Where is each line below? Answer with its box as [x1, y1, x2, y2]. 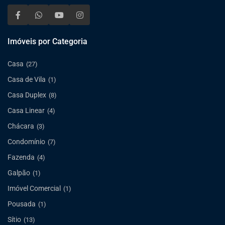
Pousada [8, 199, 36, 208]
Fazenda [8, 153, 35, 161]
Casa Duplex [8, 90, 47, 99]
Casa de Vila [8, 75, 46, 83]
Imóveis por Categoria [8, 36, 88, 46]
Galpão [8, 168, 31, 177]
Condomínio [8, 137, 46, 146]
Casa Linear [8, 106, 45, 115]
